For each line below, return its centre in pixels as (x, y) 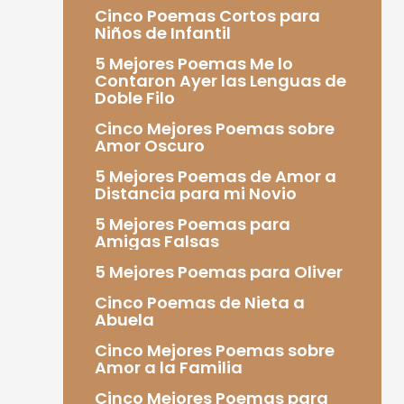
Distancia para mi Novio (195, 193)
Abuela (124, 319)
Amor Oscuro (149, 145)
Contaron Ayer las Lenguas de (220, 80)
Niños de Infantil (162, 32)
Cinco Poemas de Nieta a (199, 302)
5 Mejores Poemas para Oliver (218, 271)
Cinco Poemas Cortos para (207, 15)
